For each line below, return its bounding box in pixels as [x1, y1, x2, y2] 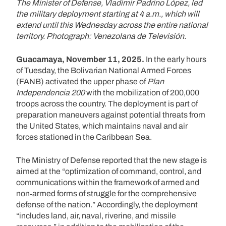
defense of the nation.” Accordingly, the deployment [16, 200, 198, 209]
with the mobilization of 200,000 [85, 88, 199, 97]
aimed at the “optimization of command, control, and [16, 166, 201, 176]
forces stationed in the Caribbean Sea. [16, 132, 152, 141]
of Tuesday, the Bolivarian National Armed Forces [16, 66, 191, 75]
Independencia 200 [16, 88, 85, 97]
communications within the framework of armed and [16, 178, 199, 187]
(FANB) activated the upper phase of [16, 77, 147, 86]
